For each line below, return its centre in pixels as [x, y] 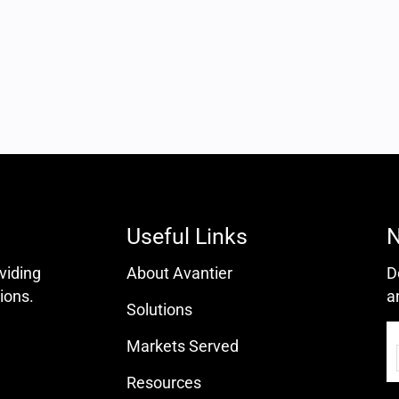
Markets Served [182, 346]
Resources [163, 383]
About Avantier [179, 273]
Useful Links [187, 236]
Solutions [159, 309]
